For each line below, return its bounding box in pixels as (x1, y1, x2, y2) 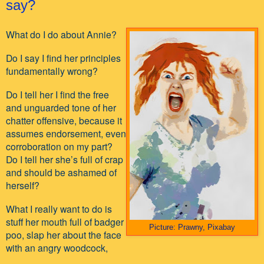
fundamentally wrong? (6, 64, 98, 77)
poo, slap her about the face (6, 227, 121, 241)
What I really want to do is (6, 202, 112, 215)
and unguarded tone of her (6, 100, 116, 114)
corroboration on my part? (6, 139, 113, 153)
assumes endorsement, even (6, 126, 126, 140)
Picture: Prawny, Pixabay (149, 223, 235, 232)
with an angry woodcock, (6, 240, 110, 254)
